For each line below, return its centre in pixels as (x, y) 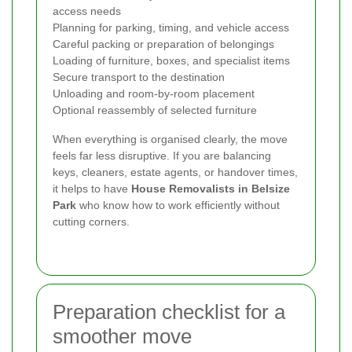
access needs (87, 11)
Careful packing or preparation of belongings (163, 44)
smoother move (122, 336)
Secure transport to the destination (139, 77)
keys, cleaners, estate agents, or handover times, (175, 172)
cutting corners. (91, 221)
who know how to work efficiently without (178, 205)
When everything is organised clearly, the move (170, 139)
